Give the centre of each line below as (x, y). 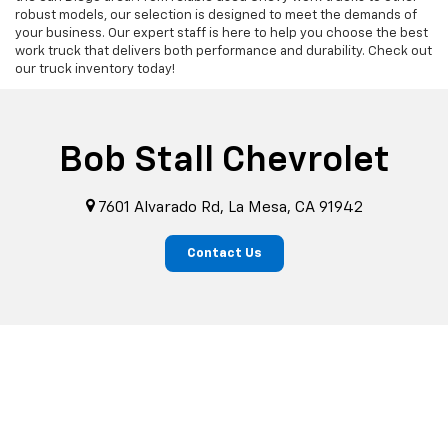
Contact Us (224, 253)
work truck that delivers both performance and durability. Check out (223, 52)
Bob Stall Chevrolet (224, 161)
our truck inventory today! (95, 70)
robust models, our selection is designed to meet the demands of (216, 16)
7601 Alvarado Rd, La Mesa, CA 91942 (228, 207)
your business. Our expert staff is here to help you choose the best (221, 34)
